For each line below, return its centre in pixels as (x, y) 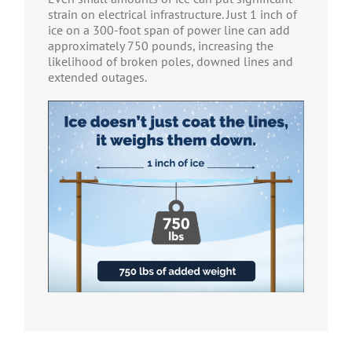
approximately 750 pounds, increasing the (160, 46)
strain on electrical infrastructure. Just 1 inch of (172, 15)
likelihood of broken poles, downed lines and (170, 62)
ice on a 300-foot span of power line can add (169, 30)
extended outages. (97, 77)
